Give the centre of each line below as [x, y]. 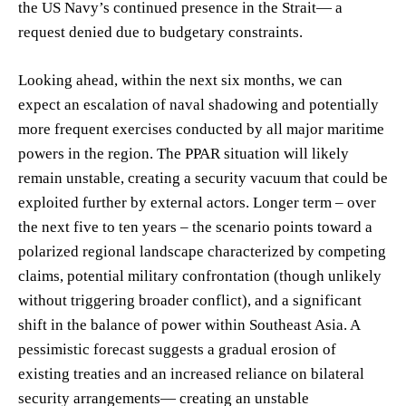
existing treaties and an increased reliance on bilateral [191, 373]
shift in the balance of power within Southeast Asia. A [189, 324]
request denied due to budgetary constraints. [160, 32]
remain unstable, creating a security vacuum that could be [203, 178]
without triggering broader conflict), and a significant [190, 300]
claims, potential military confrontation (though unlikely [200, 275]
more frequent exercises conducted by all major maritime [201, 129]
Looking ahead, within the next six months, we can [180, 80]
